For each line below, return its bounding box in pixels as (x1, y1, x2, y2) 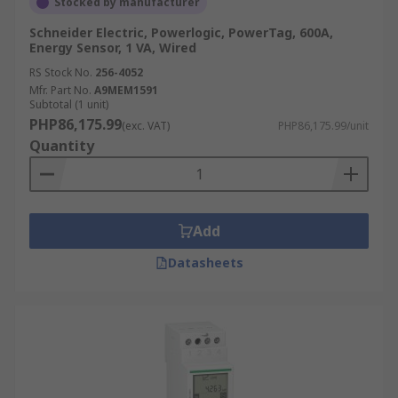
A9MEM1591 (94, 83, 158, 98)
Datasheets (167, 254, 243, 271)
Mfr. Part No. (29, 83, 92, 98)
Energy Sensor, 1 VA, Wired (29, 39, 196, 56)
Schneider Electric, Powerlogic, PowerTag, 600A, (29, 24, 333, 41)
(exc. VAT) (122, 118, 170, 133)
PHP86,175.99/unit (278, 118, 369, 133)
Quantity (29, 136, 94, 155)
